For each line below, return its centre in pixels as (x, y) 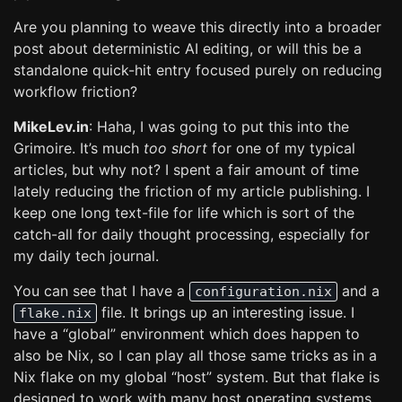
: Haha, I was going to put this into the (219, 127)
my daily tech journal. (86, 256)
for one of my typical (281, 148)
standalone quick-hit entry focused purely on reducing (198, 70)
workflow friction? (75, 92)
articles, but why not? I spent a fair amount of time (186, 170)
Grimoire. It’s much (79, 148)
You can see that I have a (101, 291)
